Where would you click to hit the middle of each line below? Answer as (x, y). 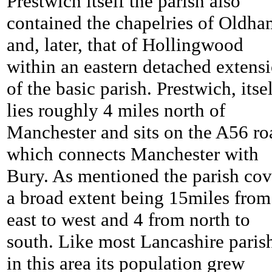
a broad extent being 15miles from (139, 198)
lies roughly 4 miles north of (116, 110)
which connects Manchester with (133, 154)
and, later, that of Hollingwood (125, 45)
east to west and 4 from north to (128, 220)
